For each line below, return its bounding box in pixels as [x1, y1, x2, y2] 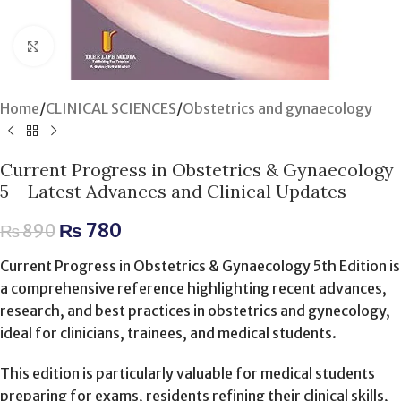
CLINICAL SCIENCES [46, 99, 176, 117]
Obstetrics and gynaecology [183, 99, 372, 117]
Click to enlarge [53, 38, 157, 55]
